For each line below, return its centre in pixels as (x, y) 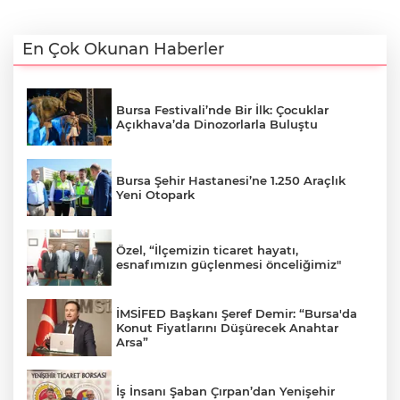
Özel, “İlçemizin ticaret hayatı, (207, 250)
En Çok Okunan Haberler (123, 50)
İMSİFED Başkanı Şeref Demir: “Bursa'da (237, 314)
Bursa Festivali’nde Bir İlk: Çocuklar (222, 110)
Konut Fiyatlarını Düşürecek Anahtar (227, 328)
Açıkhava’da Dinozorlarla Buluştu (217, 125)
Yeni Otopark (155, 194)
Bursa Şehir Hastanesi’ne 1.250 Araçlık (231, 180)
